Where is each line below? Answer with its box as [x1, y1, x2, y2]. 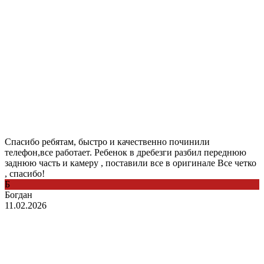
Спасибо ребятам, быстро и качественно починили [5, 136, 210, 147]
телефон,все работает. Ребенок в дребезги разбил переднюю [5, 147, 246, 157]
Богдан [5, 189, 32, 200]
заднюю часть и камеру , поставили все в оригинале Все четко [5, 157, 256, 168]
